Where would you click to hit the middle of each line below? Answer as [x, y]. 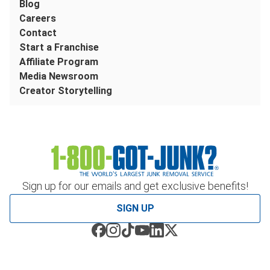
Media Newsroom [59, 76]
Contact [38, 33]
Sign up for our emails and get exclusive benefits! [135, 186]
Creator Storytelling [66, 90]
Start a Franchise [59, 47]
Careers [38, 18]
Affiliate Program [59, 61]
